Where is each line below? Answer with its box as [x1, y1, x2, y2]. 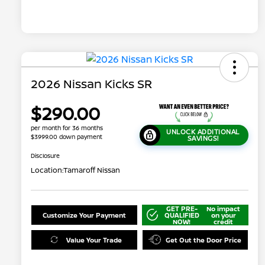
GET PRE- [166, 203, 198, 213]
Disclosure [31, 151, 60, 160]
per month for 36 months [31, 124, 103, 132]
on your [211, 210, 236, 219]
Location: [31, 164, 63, 175]
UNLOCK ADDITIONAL [166, 127, 240, 137]
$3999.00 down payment [31, 132, 102, 141]
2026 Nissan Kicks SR [31, 76, 152, 92]
